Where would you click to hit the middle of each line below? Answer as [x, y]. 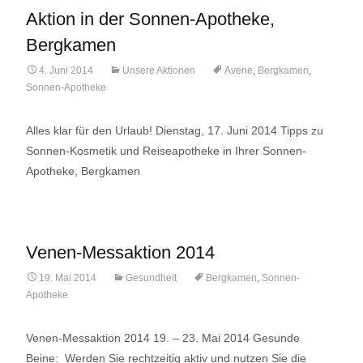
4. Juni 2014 [66, 70]
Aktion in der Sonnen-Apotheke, [150, 19]
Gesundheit [151, 278]
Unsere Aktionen [159, 70]
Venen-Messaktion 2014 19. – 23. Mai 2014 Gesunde [163, 338]
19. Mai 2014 [68, 278]
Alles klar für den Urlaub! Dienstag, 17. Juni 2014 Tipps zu [175, 130]
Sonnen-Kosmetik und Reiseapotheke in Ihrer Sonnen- [166, 151]
